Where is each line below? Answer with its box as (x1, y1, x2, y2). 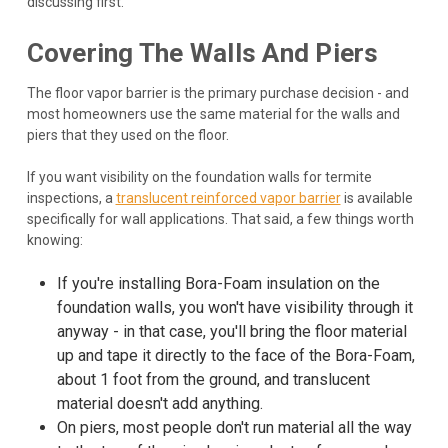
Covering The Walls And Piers (26, 37, 379, 68)
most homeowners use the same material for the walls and (26, 106, 400, 123)
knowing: (26, 232, 83, 249)
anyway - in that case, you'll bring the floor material (56, 322, 407, 342)
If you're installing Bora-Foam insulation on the (56, 274, 380, 294)
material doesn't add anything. (56, 394, 263, 414)
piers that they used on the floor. (26, 127, 229, 144)
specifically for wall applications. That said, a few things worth (26, 211, 414, 228)
